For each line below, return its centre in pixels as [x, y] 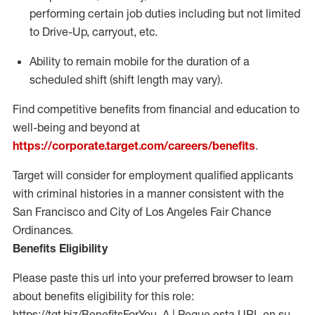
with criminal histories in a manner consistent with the [148, 193]
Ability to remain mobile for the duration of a [140, 61]
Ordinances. [43, 230]
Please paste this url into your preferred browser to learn [153, 278]
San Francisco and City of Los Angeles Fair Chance [142, 212]
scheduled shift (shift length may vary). [126, 79]
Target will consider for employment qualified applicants [153, 175]
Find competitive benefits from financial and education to [156, 109]
